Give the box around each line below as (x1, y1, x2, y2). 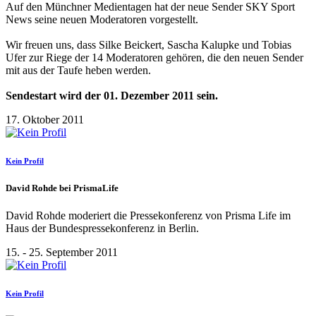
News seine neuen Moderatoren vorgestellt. (6, 13, 198, 25)
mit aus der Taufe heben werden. (6, 63, 151, 76)
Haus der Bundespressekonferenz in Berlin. (6, 221, 199, 234)
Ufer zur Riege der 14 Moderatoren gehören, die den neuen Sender (6, 51, 303, 63)
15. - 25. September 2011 (6, 245, 118, 258)
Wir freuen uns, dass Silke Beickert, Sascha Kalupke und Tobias (6, 38, 291, 51)
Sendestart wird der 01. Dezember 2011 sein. (6, 89, 218, 102)
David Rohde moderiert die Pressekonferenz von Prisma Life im (6, 209, 291, 221)
